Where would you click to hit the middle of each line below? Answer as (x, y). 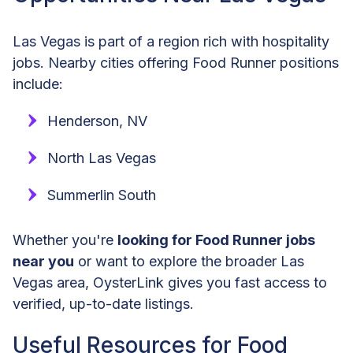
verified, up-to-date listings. (103, 304)
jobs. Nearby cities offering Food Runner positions (176, 63)
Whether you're (65, 240)
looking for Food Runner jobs (216, 240)
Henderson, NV (97, 121)
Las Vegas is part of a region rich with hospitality (171, 42)
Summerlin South (102, 195)
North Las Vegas (102, 158)
